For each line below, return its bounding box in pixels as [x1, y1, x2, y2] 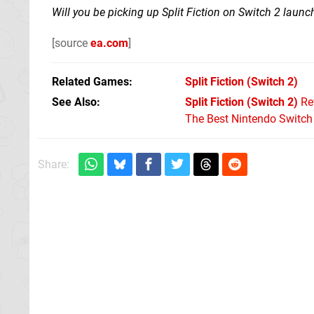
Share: [38, 157, 69, 171]
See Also [52, 95, 97, 109]
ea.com [90, 36, 128, 50]
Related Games [52, 74, 129, 88]
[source [52, 36, 90, 50]
